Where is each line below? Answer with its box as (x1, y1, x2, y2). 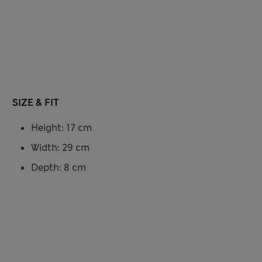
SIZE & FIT (12, 96, 59, 109)
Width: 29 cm (30, 142, 89, 154)
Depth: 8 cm (30, 161, 86, 174)
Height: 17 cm (30, 122, 92, 135)
